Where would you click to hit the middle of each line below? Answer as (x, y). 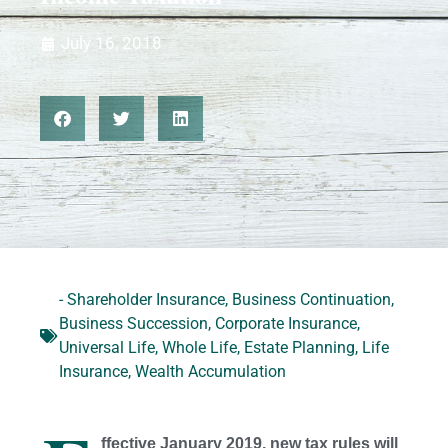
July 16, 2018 (111, 43)
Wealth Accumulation (210, 372)
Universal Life (107, 348)
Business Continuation (311, 300)
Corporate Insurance (286, 324)
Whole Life (199, 348)
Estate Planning (299, 348)
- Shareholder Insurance (142, 300)
